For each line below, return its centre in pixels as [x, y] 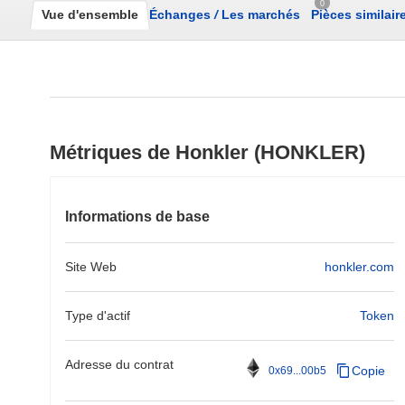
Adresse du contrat [119, 364]
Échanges [182, 14]
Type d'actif [98, 316]
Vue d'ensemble [90, 14]
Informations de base [137, 217]
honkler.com [359, 267]
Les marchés [259, 14]
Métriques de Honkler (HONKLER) [207, 152]
